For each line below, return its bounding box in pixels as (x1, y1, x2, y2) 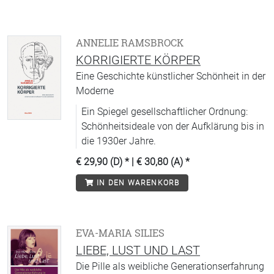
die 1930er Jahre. (81, 135, 156, 147)
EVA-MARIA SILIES (76, 226, 165, 240)
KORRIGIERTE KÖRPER (76, 53, 201, 67)
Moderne (76, 85, 114, 97)
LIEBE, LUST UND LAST (76, 243, 200, 257)
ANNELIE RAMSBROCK (76, 36, 183, 50)
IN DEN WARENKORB (94, 179, 180, 187)
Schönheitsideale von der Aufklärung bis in (81, 120, 264, 132)
